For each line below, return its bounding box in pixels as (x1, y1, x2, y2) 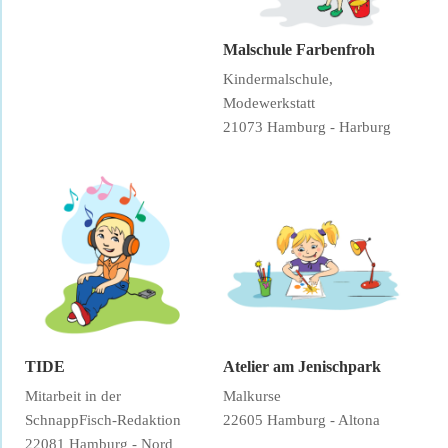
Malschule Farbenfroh (223, 40, 376, 58)
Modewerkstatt (223, 94, 316, 111)
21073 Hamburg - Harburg (223, 118, 392, 135)
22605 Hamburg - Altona (223, 412, 381, 428)
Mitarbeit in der (25, 388, 121, 404)
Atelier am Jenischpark (223, 358, 382, 375)
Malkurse (223, 388, 282, 404)
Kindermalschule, (223, 70, 334, 87)
